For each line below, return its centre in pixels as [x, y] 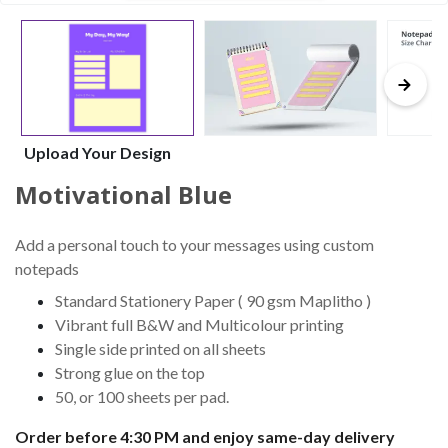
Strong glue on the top [130, 372]
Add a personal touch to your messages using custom [194, 244]
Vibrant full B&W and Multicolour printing [199, 324]
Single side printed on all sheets [160, 348]
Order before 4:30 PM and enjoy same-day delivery [205, 436]
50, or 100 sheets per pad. [142, 396]
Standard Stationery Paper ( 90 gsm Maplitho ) [213, 300]
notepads [47, 268]
